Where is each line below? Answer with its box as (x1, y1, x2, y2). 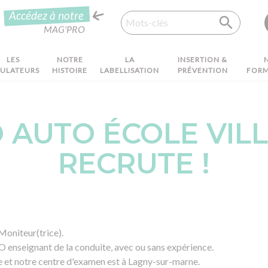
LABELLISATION (100, 66, 160, 75)
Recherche (99, 5, 143, 17)
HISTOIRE (52, 66, 88, 75)
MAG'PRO (44, 23, 85, 35)
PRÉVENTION (177, 66, 228, 75)
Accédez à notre (9, 8, 84, 22)
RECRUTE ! (58, 147, 210, 181)
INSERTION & (178, 55, 228, 64)
